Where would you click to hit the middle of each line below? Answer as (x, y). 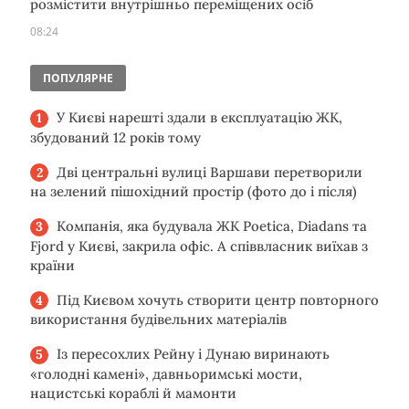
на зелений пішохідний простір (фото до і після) (194, 192)
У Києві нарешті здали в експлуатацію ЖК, (199, 118)
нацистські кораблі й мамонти (133, 393)
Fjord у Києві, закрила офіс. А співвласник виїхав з (199, 246)
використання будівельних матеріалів (158, 320)
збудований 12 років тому (115, 137)
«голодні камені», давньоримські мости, (166, 373)
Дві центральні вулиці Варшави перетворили (210, 172)
